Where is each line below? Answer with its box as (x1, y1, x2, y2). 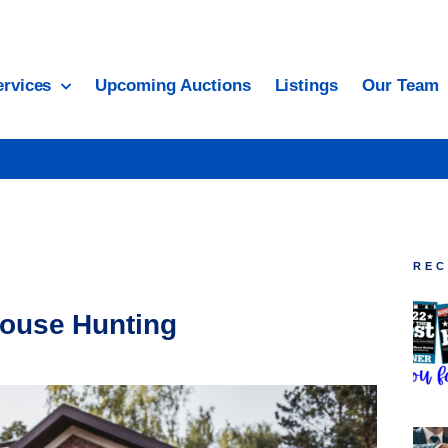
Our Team (362, 76, 439, 95)
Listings (274, 76, 339, 95)
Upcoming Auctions (95, 76, 251, 95)
